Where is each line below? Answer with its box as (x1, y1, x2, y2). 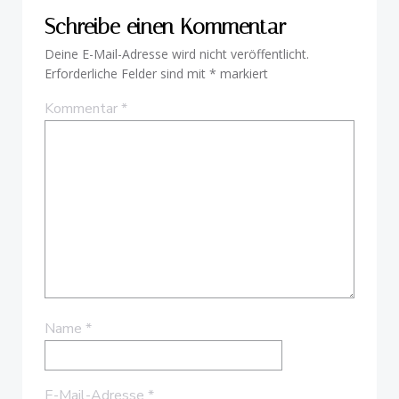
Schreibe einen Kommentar (45, 14, 286, 39)
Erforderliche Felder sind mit (45, 65, 209, 82)
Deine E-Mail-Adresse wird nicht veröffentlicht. (45, 45, 309, 62)
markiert (216, 65, 268, 82)
